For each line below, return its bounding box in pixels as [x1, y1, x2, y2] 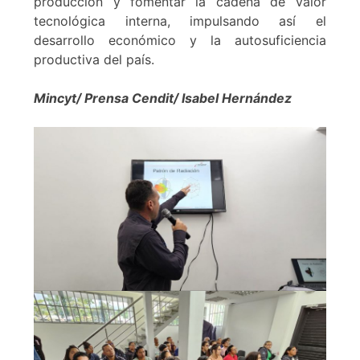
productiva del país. [34, 51, 155, 67]
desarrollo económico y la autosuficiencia [34, 31, 326, 48]
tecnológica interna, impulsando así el [34, 12, 326, 29]
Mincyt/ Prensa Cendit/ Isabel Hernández [34, 89, 292, 106]
